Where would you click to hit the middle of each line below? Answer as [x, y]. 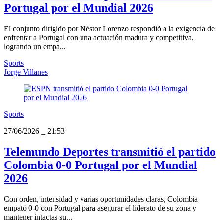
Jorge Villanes [26, 72]
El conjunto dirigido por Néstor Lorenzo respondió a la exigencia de [109, 29]
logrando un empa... [35, 47]
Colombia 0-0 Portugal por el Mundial [101, 165]
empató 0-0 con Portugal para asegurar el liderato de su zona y [100, 208]
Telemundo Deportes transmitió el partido [110, 152]
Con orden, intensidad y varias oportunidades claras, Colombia [101, 199]
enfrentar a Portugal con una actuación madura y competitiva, [99, 38]
